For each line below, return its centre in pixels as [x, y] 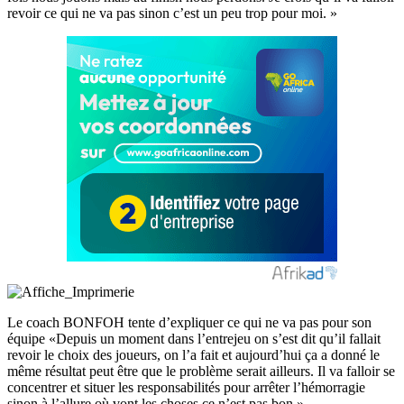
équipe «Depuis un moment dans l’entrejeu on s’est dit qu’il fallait [194, 338]
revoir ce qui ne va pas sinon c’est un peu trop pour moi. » [172, 13]
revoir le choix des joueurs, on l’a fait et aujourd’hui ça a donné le [193, 354]
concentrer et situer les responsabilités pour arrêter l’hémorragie [186, 387]
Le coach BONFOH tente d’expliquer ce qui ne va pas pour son [189, 322]
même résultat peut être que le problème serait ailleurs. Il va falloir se [201, 371]
